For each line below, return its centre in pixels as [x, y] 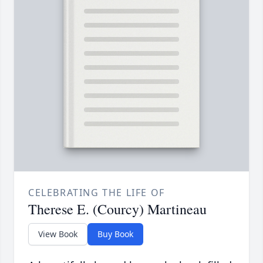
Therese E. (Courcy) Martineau [117, 209]
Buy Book [115, 234]
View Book [58, 234]
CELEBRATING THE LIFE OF [97, 193]
